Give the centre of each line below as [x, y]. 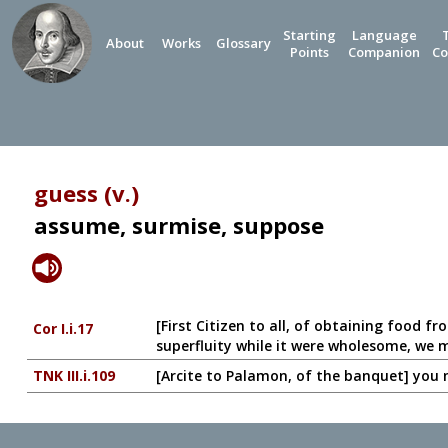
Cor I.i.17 [62, 328]
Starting [309, 35]
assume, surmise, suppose [178, 225]
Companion [384, 52]
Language [384, 35]
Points [309, 52]
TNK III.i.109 [73, 375]
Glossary [243, 43]
